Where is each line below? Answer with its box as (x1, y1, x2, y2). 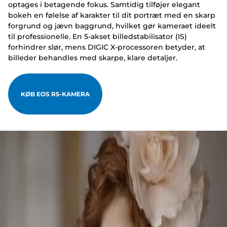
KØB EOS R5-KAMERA (21, 90, 90, 98)
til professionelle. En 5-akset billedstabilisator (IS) (8, 32, 187, 42)
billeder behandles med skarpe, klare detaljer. (8, 53, 177, 63)
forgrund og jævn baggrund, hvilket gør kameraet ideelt (8, 21, 216, 31)
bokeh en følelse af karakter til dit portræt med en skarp (8, 11, 215, 20)
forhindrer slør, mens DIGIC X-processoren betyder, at (8, 43, 205, 52)
